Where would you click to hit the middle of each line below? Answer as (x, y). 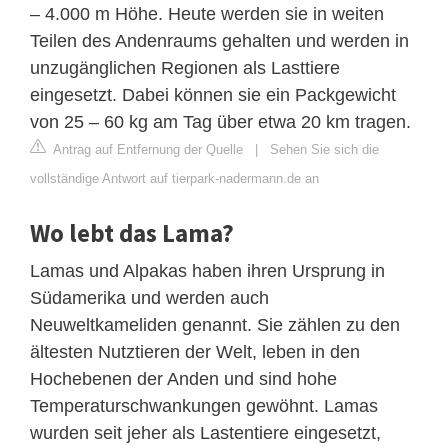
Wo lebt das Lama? (132, 233)
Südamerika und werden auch (149, 298)
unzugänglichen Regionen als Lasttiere (185, 68)
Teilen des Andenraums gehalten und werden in (219, 41)
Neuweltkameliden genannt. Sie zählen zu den (215, 325)
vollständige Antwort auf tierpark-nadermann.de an (174, 179)
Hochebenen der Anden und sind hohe (183, 379)
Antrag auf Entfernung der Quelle (146, 150)
